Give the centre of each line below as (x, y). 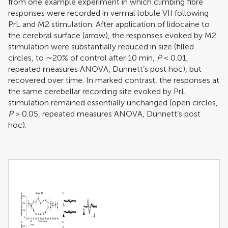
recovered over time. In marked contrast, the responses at (114, 80)
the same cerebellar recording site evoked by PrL (97, 91)
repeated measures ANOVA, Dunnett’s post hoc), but (105, 69)
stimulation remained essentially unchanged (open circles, (113, 102)
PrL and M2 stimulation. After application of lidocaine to (109, 24)
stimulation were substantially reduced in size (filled (101, 46)
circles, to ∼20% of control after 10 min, (82, 58)
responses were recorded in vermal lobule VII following (108, 13)
